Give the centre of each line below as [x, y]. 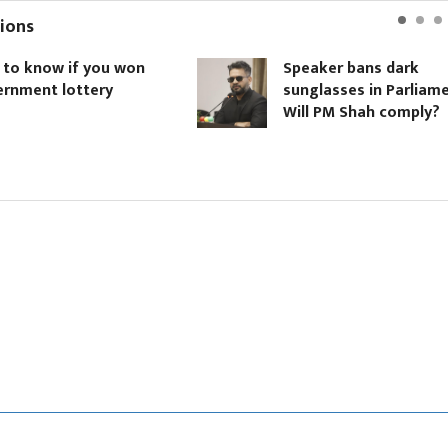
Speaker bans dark [310, 68]
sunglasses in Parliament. [336, 90]
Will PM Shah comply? [321, 112]
